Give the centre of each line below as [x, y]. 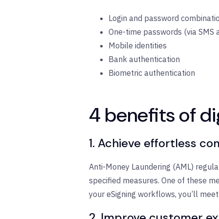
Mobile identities [139, 45]
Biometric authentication [153, 73]
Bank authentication [145, 59]
